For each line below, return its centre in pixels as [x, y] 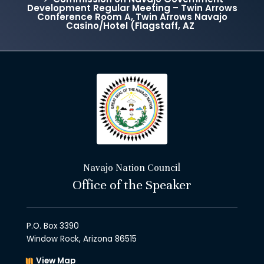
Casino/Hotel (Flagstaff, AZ [130, 26]
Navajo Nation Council [132, 167]
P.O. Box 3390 [52, 226]
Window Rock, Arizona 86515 [81, 239]
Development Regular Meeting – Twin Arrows [132, 8]
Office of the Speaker [132, 184]
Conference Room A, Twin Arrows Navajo [132, 17]
